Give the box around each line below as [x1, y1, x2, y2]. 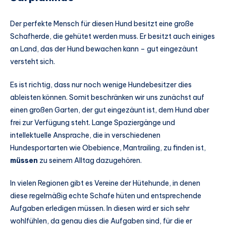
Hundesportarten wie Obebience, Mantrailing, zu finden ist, [10, 143, 206, 152]
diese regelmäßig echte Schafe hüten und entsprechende [10, 191, 201, 201]
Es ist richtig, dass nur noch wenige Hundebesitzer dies [10, 80, 192, 89]
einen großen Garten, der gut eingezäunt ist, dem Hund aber [10, 105, 209, 115]
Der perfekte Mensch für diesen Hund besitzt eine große [10, 19, 194, 28]
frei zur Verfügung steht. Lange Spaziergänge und [10, 118, 175, 127]
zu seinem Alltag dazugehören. [38, 155, 142, 165]
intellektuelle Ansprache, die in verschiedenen [10, 130, 160, 140]
